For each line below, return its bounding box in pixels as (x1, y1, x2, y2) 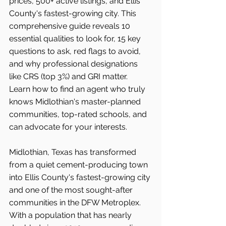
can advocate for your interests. (9, 122, 127, 132)
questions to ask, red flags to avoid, (9, 46, 143, 56)
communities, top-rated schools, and (9, 109, 149, 120)
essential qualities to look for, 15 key (9, 34, 143, 44)
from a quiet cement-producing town (9, 160, 150, 170)
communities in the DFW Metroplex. (9, 198, 143, 208)
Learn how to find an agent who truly (9, 84, 147, 94)
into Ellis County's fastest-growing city (9, 173, 152, 183)
